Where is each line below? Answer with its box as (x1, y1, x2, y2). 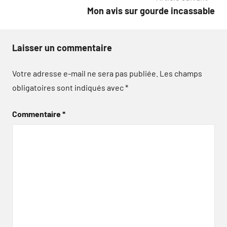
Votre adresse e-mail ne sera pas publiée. (12, 68, 158, 78)
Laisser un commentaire (12, 42, 112, 53)
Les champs (160, 68, 202, 78)
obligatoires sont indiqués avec (12, 83, 125, 92)
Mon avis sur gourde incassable (87, 5, 215, 16)
